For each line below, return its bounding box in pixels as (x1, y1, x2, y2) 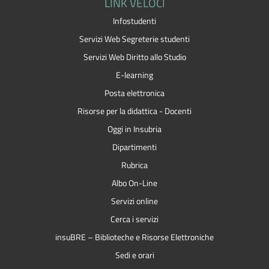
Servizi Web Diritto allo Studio (83, 50, 186, 64)
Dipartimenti (112, 140, 157, 154)
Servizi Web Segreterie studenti (79, 32, 190, 46)
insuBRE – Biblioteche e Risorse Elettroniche (55, 230, 214, 244)
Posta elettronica (104, 86, 165, 100)
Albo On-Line (112, 176, 157, 190)
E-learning (116, 68, 153, 82)
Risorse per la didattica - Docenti (77, 104, 192, 118)
